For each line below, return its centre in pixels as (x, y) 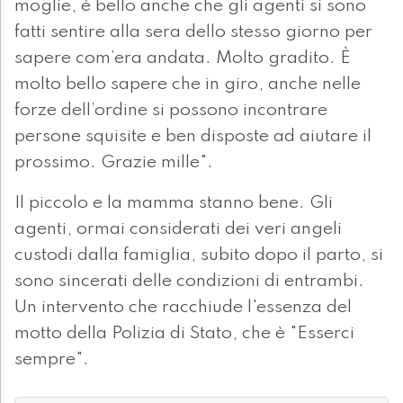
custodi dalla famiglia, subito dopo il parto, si (199, 256)
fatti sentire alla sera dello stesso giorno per (193, 33)
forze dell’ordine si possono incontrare (171, 111)
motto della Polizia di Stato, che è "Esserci (184, 334)
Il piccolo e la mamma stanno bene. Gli (174, 204)
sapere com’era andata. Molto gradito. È (183, 59)
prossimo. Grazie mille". (114, 163)
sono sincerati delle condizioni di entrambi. (189, 282)
